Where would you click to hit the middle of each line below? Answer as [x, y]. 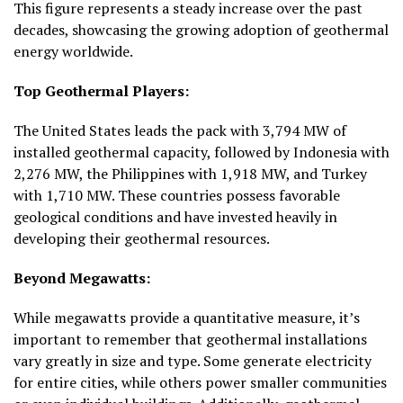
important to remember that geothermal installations [190, 339]
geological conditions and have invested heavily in [175, 216]
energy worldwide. [73, 51]
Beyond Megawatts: [82, 278]
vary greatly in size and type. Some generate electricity [193, 360]
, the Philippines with [150, 173]
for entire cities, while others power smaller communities [200, 382]
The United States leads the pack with [138, 130]
